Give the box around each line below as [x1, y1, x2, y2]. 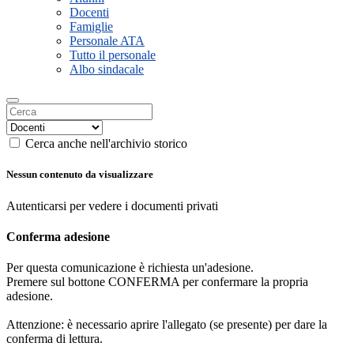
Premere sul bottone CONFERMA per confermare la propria [6, 275, 308, 289]
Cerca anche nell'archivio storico [25, 137, 187, 151]
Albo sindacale [70, 62, 144, 77]
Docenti [70, 6, 109, 20]
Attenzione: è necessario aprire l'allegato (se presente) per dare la [6, 318, 327, 332]
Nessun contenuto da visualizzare [6, 168, 153, 181]
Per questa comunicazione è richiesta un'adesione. [6, 261, 254, 275]
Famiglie [70, 20, 113, 34]
